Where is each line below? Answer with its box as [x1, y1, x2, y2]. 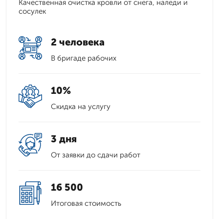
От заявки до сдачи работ [51, 151, 140, 159]
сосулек [19, 7, 46, 16]
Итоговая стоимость [51, 199, 121, 208]
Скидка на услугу [51, 102, 110, 111]
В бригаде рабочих [51, 54, 116, 63]
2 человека [51, 36, 105, 48]
